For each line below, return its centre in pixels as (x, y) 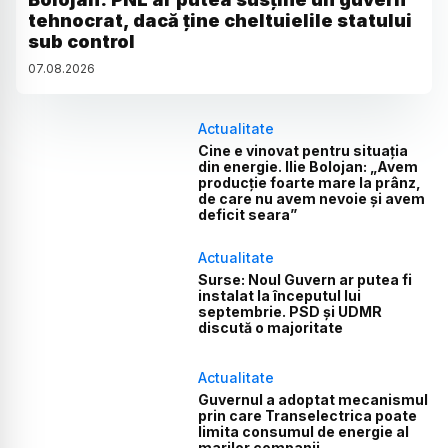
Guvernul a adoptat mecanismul (313, 400)
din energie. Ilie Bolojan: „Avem (308, 166)
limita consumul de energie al (304, 432)
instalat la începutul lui (280, 295)
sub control (81, 41)
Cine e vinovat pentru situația (303, 150)
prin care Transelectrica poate (308, 416)
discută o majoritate (271, 327)
